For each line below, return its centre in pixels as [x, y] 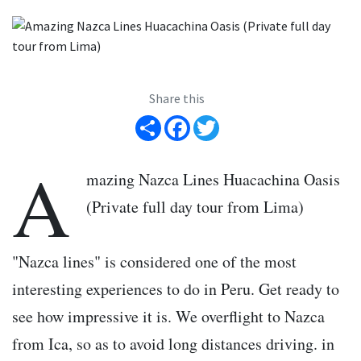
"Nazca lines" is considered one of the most [154, 261]
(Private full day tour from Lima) [195, 206]
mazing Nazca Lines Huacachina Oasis [213, 179]
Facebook [216, 115]
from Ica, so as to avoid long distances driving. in [173, 343]
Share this [177, 98]
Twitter [240, 115]
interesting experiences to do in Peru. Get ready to [176, 288]
